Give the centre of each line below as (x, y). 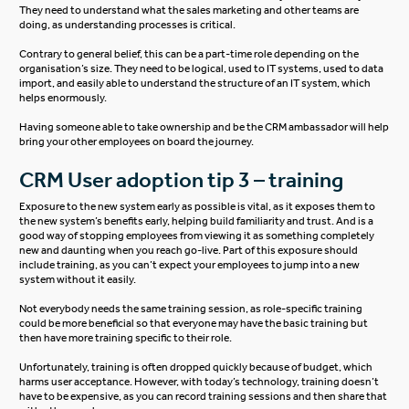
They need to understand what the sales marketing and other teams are (189, 10)
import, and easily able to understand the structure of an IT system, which (195, 84)
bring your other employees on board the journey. (138, 142)
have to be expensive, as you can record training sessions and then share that (204, 397)
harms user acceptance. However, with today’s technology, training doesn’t (199, 382)
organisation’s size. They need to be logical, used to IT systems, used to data (202, 69)
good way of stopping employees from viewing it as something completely (197, 236)
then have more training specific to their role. (128, 338)
